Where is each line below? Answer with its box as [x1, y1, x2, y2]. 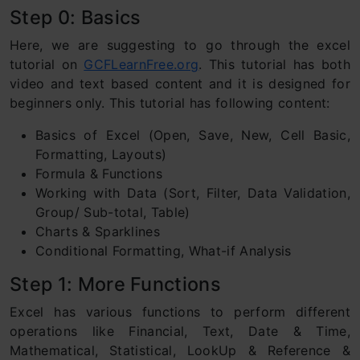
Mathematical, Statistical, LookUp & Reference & [10, 342, 350, 358]
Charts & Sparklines [35, 223, 161, 239]
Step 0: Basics [10, 6, 141, 29]
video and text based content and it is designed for [10, 76, 350, 92]
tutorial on [10, 56, 84, 72]
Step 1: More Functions [10, 272, 222, 296]
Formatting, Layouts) [35, 146, 167, 162]
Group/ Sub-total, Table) [35, 204, 190, 220]
